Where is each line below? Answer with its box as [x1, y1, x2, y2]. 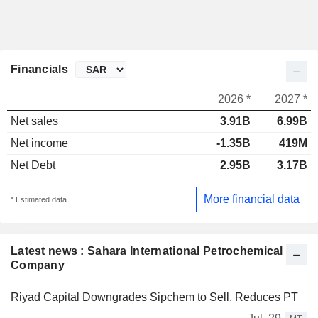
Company [11, 258, 65, 271]
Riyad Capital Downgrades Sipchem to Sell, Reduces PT [11, 290, 298, 303]
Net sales [11, 115, 58, 128]
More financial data [204, 192, 300, 205]
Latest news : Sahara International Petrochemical [11, 244, 283, 257]
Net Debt [11, 159, 55, 172]
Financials [11, 63, 68, 76]
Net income [11, 137, 68, 150]
